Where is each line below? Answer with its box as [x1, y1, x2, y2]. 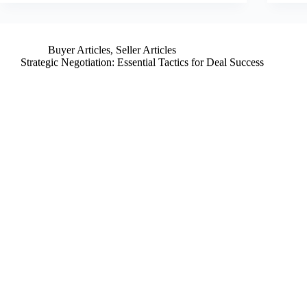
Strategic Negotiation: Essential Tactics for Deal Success [21, 56, 264, 68]
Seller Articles [116, 44, 176, 56]
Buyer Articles [48, 44, 110, 56]
